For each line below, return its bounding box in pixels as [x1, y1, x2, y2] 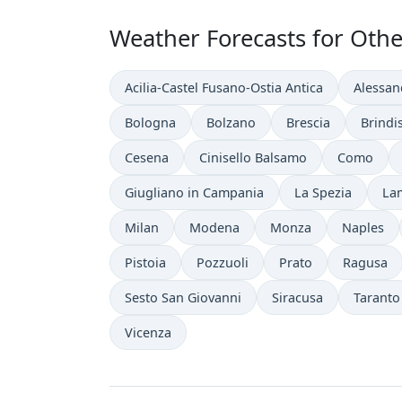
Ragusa [343, 254, 388, 271]
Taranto [354, 289, 400, 306]
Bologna [125, 114, 176, 131]
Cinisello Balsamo [199, 149, 307, 166]
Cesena [125, 149, 169, 166]
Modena [189, 219, 240, 236]
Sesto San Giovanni [125, 289, 241, 306]
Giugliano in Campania [125, 184, 264, 201]
